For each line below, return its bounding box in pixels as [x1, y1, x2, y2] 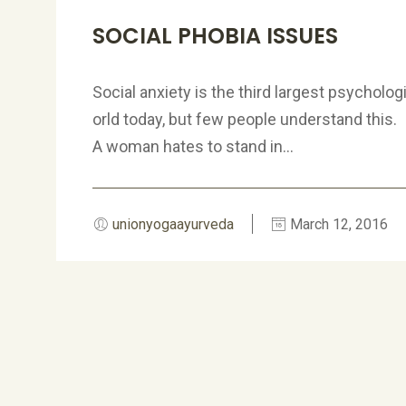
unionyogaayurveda [112, 216, 234, 233]
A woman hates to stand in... [92, 137, 294, 156]
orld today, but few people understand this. [92, 110, 397, 129]
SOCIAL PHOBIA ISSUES [92, 21, 338, 51]
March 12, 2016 [286, 216, 388, 233]
